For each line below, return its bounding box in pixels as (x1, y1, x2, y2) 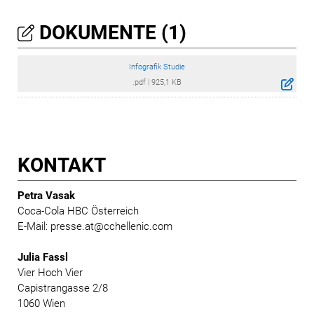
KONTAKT (18, 153, 106, 177)
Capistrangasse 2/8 (18, 282, 108, 295)
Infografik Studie (129, 62, 185, 72)
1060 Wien (18, 297, 65, 310)
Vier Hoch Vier (18, 266, 83, 280)
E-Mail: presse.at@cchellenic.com (18, 220, 172, 233)
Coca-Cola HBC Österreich (18, 205, 139, 218)
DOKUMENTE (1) (34, 21, 186, 45)
